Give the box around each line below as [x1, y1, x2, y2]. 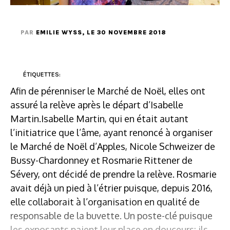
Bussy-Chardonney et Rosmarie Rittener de [10, 154, 193, 166]
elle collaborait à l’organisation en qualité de [10, 196, 200, 207]
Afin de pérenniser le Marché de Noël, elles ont [10, 85, 205, 97]
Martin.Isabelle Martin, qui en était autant [10, 112, 188, 124]
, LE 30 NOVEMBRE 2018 [82, 28, 166, 36]
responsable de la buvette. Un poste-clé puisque [10, 209, 213, 221]
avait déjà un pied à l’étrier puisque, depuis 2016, [10, 182, 213, 194]
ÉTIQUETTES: [23, 70, 61, 78]
